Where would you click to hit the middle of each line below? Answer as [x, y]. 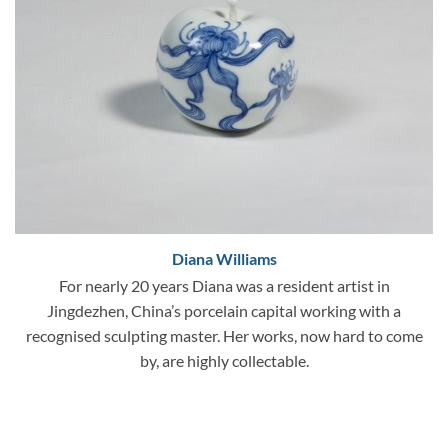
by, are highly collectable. [224, 360]
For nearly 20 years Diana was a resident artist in [224, 285]
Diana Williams [224, 259]
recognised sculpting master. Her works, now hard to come [224, 335]
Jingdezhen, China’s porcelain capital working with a [224, 310]
